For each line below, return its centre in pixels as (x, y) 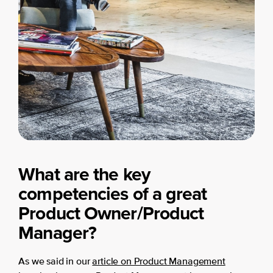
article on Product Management (159, 262)
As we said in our (55, 262)
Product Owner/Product (111, 213)
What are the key (84, 174)
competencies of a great (113, 194)
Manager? (58, 233)
